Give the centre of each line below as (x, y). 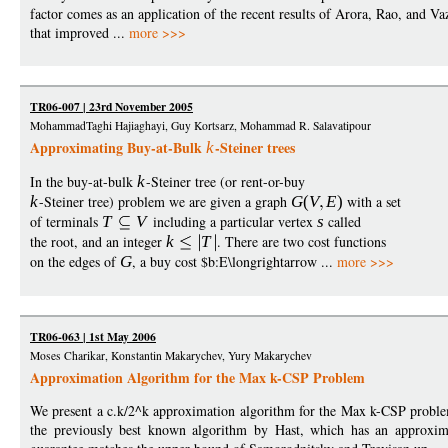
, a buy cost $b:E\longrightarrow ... (234, 262)
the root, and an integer (98, 242)
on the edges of (75, 262)
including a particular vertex (233, 222)
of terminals (66, 222)
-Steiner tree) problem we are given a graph (164, 202)
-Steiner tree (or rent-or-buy (225, 182)
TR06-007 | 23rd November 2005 (111, 107)
